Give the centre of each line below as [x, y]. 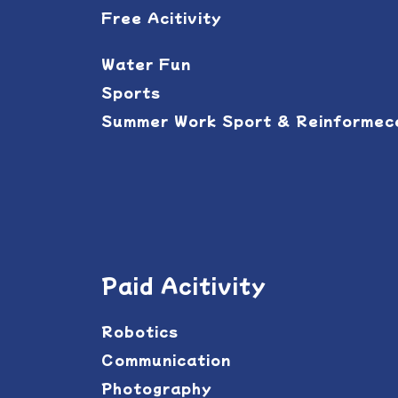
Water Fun [146, 64]
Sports [131, 92]
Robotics [140, 331]
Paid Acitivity [184, 284]
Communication [166, 359]
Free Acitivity [162, 17]
